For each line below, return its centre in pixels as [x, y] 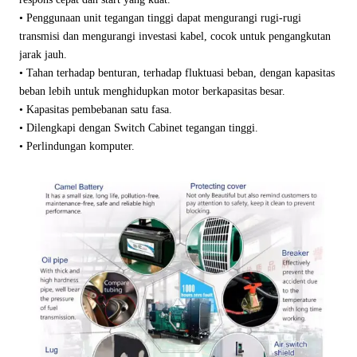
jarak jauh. [43, 55]
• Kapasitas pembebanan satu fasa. [95, 110]
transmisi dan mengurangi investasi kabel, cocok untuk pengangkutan [175, 37]
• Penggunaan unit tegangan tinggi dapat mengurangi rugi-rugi [160, 18]
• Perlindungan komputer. [76, 147]
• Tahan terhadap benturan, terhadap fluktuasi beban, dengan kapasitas [177, 73]
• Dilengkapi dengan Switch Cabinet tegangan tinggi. [138, 128]
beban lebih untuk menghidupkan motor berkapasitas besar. [152, 92]
